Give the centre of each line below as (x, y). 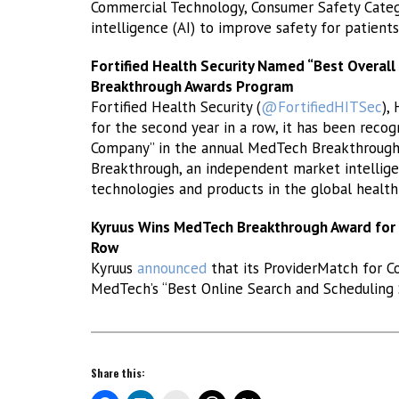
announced (172, 268)
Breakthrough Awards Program (192, 86)
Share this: (118, 373)
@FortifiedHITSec (322, 107)
